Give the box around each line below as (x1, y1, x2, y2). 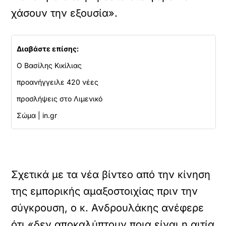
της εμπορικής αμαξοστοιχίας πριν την (11, 185, 198, 197)
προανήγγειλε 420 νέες (17, 78, 99, 86)
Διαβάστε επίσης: (17, 44, 79, 53)
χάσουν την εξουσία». (11, 7, 118, 19)
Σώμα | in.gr (17, 111, 58, 120)
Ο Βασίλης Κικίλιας (17, 61, 82, 70)
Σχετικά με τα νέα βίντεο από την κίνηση (11, 168, 211, 181)
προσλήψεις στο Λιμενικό (17, 94, 103, 103)
